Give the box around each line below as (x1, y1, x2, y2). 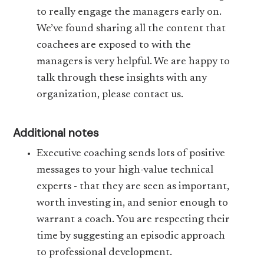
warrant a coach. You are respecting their (37, 214, 230, 225)
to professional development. (37, 247, 173, 258)
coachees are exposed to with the (37, 40, 192, 51)
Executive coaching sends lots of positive (37, 148, 226, 159)
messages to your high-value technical (37, 165, 214, 176)
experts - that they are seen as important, (37, 181, 230, 192)
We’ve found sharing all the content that (37, 24, 226, 34)
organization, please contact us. (37, 90, 184, 100)
